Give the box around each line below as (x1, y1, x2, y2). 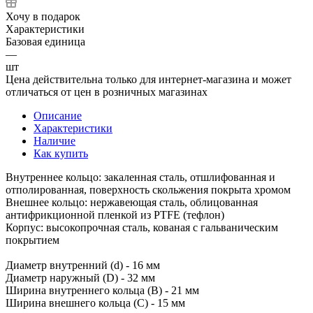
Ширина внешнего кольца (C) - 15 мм (6, 296, 185, 309)
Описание (34, 109, 82, 122)
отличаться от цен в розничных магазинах (6, 85, 208, 98)
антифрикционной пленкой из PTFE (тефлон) (6, 208, 224, 221)
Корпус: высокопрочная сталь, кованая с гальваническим (6, 221, 278, 233)
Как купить (34, 147, 88, 159)
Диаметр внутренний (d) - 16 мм (6, 259, 160, 271)
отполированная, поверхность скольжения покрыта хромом (6, 183, 291, 196)
